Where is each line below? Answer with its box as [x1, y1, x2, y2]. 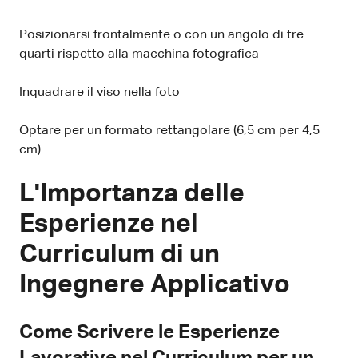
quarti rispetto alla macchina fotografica [19, 47, 259, 61]
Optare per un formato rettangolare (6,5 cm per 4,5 [19, 124, 320, 137]
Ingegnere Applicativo [19, 272, 290, 298]
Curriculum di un [19, 241, 220, 268]
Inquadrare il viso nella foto [19, 86, 180, 99]
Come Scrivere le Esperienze [19, 322, 280, 342]
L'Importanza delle [19, 181, 245, 207]
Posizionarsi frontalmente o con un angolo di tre [19, 28, 304, 42]
